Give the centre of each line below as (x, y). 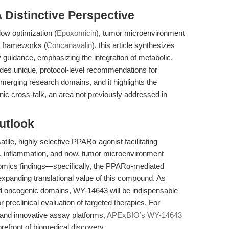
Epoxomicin (76, 33)
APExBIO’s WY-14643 (144, 215)
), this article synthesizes (133, 45)
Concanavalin (69, 45)
